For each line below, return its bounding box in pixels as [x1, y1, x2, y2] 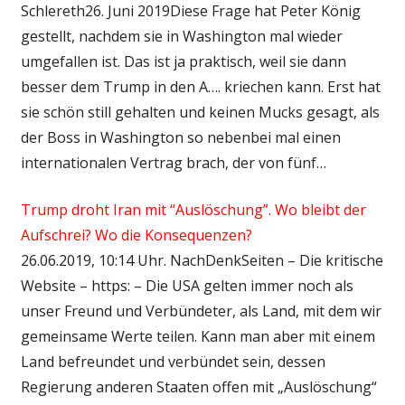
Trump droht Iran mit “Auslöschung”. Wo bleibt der [20, 199, 366, 220]
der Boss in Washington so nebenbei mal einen [20, 127, 341, 147]
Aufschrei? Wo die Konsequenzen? [20, 224, 252, 245]
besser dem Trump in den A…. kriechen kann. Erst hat [20, 76, 381, 97]
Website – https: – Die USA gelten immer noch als [20, 275, 353, 296]
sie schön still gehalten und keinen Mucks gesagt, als [20, 101, 380, 122]
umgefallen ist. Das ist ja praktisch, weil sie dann [20, 51, 346, 71]
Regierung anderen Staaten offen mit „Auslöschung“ [20, 376, 377, 397]
